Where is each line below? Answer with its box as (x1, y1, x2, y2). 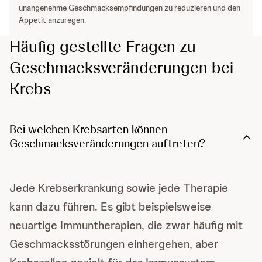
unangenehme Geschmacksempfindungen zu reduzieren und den (19, 2, 240, 13)
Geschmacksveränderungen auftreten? (9, 136, 205, 151)
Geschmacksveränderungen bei (9, 57, 233, 78)
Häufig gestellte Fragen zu (9, 36, 196, 57)
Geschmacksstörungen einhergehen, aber (9, 236, 218, 252)
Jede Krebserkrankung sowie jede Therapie (9, 180, 228, 196)
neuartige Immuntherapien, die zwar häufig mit (9, 218, 243, 233)
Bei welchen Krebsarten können (9, 122, 167, 137)
